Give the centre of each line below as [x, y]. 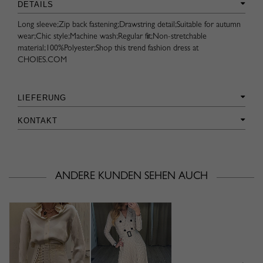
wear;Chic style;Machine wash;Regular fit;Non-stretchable [112, 37]
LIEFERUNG [42, 97]
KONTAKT [38, 120]
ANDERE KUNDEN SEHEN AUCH [131, 177]
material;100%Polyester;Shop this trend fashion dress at [108, 48]
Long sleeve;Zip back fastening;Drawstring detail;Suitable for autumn [129, 25]
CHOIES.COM [42, 60]
